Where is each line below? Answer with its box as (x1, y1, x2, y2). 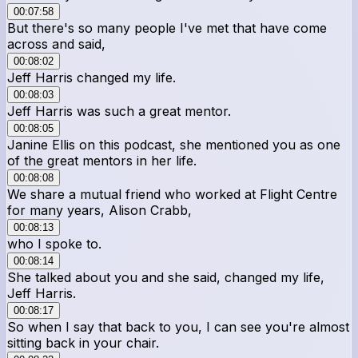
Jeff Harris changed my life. (7, 69, 176, 86)
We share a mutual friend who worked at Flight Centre (7, 185, 337, 202)
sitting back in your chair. (7, 334, 159, 351)
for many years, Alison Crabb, (7, 201, 192, 218)
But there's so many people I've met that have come (7, 19, 327, 36)
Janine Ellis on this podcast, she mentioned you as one (7, 136, 340, 153)
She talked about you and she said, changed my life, (7, 268, 324, 285)
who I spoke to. (7, 235, 101, 252)
